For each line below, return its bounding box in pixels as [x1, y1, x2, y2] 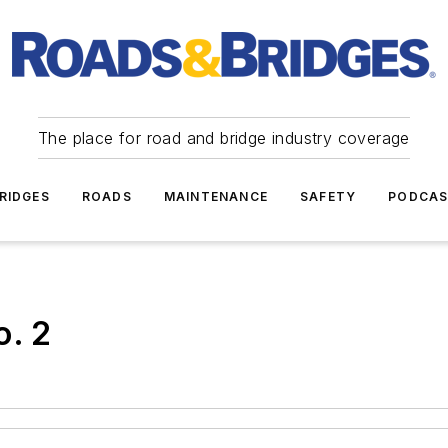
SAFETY [300, 189, 357, 204]
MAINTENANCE [163, 189, 268, 204]
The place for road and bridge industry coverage [38, 128, 410, 148]
